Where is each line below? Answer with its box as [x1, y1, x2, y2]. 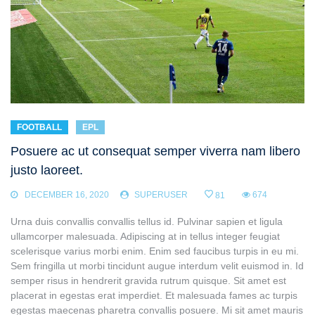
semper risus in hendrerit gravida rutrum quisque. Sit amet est [11, 275, 286, 287]
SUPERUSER [134, 190, 188, 200]
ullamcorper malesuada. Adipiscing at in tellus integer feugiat [11, 231, 280, 243]
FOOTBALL [17, 122, 62, 133]
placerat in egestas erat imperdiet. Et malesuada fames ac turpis [11, 290, 297, 302]
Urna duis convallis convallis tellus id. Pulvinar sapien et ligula [11, 216, 283, 228]
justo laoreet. [11, 163, 83, 178]
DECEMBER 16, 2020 [25, 190, 109, 200]
